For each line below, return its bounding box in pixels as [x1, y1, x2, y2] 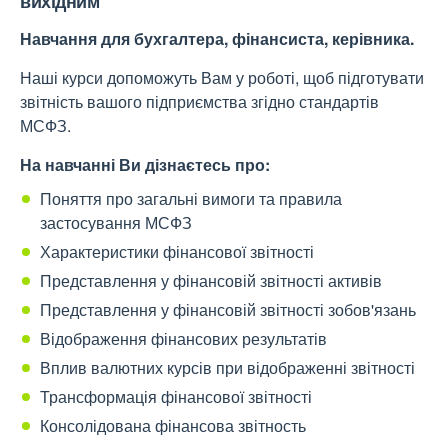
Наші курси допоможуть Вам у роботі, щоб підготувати [20, 66, 424, 89]
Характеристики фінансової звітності [40, 240, 314, 263]
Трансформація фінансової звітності [40, 385, 312, 408]
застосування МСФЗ [40, 211, 192, 234]
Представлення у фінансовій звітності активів [40, 269, 382, 292]
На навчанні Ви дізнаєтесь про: [20, 153, 270, 176]
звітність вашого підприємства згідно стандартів [20, 90, 379, 113]
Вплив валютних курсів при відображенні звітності [40, 356, 415, 379]
